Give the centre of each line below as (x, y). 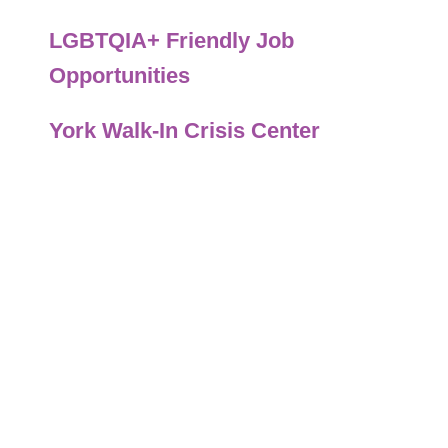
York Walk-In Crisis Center (184, 130)
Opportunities (119, 75)
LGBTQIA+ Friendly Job (171, 40)
